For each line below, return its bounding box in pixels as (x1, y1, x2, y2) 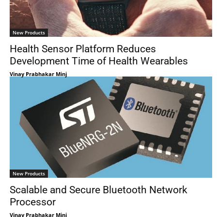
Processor (10, 196, 56, 208)
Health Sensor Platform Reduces (10, 43, 156, 55)
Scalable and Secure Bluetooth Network (10, 184, 187, 196)
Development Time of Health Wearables (10, 55, 188, 67)
